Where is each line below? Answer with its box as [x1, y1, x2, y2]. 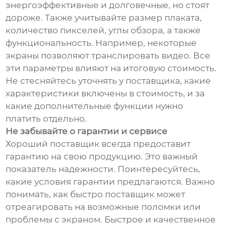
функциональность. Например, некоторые [6, 37, 197, 48]
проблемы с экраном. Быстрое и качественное [6, 214, 216, 224]
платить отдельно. [6, 113, 87, 124]
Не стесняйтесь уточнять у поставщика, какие [6, 75, 211, 86]
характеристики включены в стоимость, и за [6, 88, 205, 98]
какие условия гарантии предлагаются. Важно [6, 176, 215, 187]
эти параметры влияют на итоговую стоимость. [6, 63, 217, 73]
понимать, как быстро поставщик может [6, 189, 186, 199]
